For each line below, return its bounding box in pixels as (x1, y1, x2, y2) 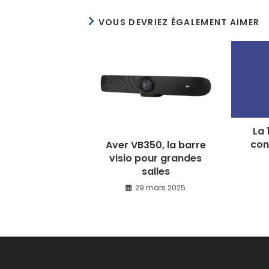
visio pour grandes (109, 151, 202, 166)
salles (141, 165, 170, 179)
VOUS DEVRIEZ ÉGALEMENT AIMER (98, 16, 260, 28)
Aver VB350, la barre (105, 138, 206, 153)
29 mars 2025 (135, 183, 186, 193)
